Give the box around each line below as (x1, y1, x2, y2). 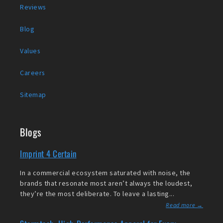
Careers (20, 68, 45, 78)
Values (20, 46, 40, 56)
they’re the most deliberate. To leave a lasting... (20, 189, 174, 199)
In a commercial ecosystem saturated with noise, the (20, 168, 191, 178)
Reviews (20, 2, 46, 12)
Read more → (166, 201, 203, 210)
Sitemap (20, 90, 46, 100)
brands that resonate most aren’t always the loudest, (20, 179, 192, 188)
